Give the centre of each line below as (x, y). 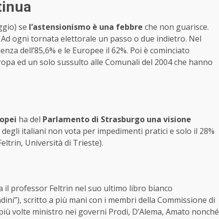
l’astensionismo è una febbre (86, 27)
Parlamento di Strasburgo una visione (117, 120)
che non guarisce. (176, 27)
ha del (30, 120)
